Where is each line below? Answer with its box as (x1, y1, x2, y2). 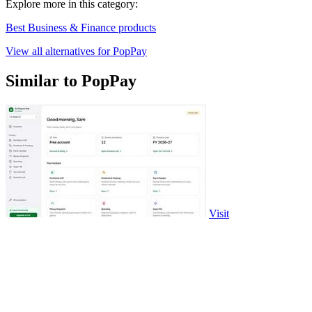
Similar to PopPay (6, 72, 136, 91)
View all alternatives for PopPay (6, 45, 147, 58)
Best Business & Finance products (6, 22, 156, 34)
